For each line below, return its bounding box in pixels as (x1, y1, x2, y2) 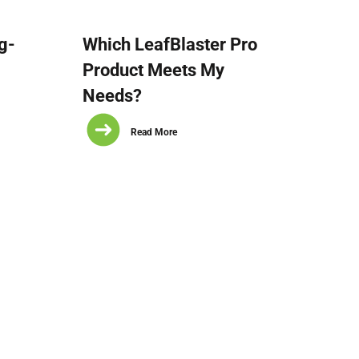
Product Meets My (83, 60, 225, 80)
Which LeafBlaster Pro (83, 34, 258, 54)
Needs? (83, 86, 143, 106)
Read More (131, 126, 178, 138)
